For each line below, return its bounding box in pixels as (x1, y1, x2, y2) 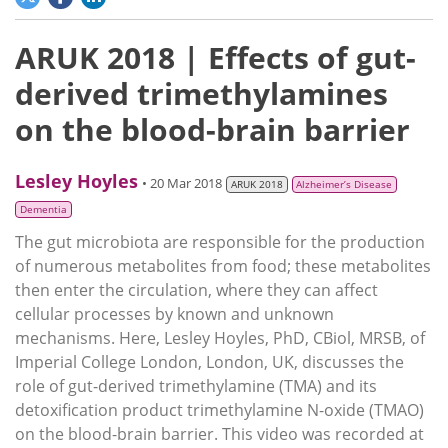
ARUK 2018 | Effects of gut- (15, 37, 416, 79)
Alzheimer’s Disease (296, 178, 393, 192)
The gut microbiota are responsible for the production (15, 231, 425, 254)
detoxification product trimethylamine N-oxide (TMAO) (15, 399, 424, 422)
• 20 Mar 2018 (142, 174, 222, 193)
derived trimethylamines (15, 73, 388, 115)
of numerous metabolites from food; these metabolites (15, 255, 431, 278)
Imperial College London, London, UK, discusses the (15, 351, 404, 374)
